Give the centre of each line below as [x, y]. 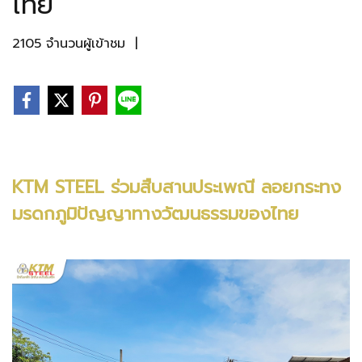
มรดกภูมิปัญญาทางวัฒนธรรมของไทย [156, 213]
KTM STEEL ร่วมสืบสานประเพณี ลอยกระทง [177, 187]
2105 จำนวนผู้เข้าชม [69, 44]
